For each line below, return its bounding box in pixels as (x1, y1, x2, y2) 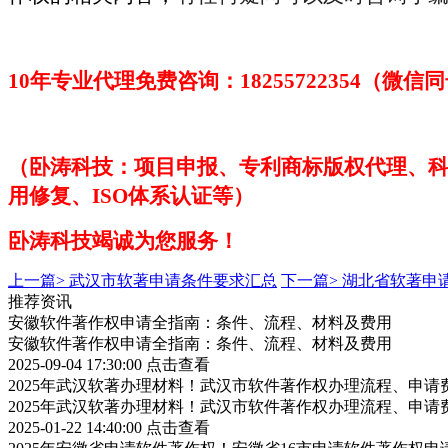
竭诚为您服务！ (92, 228, 239, 253)
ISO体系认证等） (92, 183, 254, 208)
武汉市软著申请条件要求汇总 (69, 271, 277, 289)
